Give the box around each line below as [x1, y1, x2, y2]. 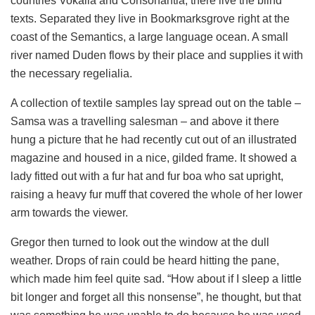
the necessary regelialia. [11, 67, 132, 80]
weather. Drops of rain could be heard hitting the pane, [11, 255, 279, 267]
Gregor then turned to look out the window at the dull [11, 236, 269, 249]
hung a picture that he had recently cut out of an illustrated [11, 134, 297, 146]
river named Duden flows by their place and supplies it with [11, 49, 303, 62]
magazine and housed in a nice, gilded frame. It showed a [11, 152, 297, 165]
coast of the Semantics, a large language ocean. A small [11, 31, 288, 44]
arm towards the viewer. [11, 207, 128, 219]
